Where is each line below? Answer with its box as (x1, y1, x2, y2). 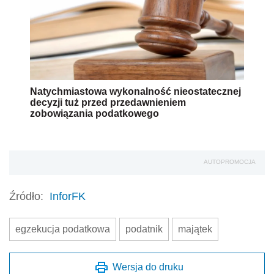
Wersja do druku (113, 261, 183, 272)
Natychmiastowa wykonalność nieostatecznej (30, 86, 241, 97)
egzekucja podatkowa (15, 223, 110, 234)
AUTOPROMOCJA (204, 158, 256, 165)
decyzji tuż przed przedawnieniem (30, 97, 186, 108)
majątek (178, 223, 212, 234)
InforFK (50, 190, 86, 202)
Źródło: (9, 190, 43, 202)
